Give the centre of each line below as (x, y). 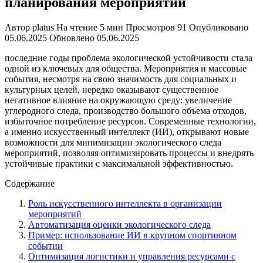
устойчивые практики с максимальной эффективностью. (119, 163)
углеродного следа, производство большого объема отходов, (126, 110)
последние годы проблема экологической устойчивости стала (129, 58)
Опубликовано (219, 27)
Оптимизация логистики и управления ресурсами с (132, 256)
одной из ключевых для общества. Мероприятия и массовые (126, 68)
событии (45, 245)
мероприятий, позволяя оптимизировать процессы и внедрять (129, 153)
